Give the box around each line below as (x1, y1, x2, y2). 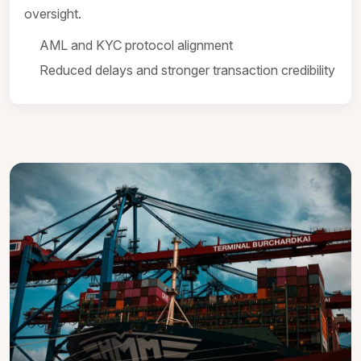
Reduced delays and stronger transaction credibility (39, 62, 335, 78)
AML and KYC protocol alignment (39, 37, 233, 53)
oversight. (24, 6, 81, 22)
